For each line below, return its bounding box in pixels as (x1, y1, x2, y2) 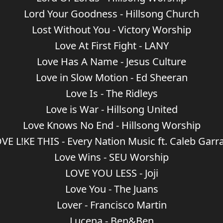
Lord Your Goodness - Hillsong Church (24, 7, 199, 20)
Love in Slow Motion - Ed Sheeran (35, 71, 188, 84)
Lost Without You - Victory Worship (32, 23, 191, 36)
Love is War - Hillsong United (45, 103, 178, 116)
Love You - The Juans (65, 182, 158, 196)
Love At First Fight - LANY (54, 39, 169, 52)
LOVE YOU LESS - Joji (65, 166, 158, 180)
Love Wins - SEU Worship (54, 150, 169, 164)
